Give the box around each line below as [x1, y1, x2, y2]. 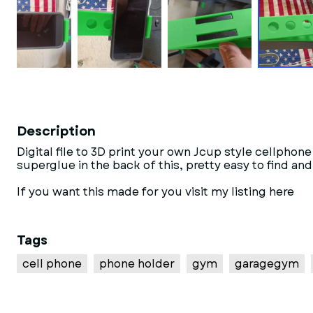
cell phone [22, 256, 82, 272]
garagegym [235, 256, 299, 272]
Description [17, 122, 96, 140]
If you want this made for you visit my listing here [17, 184, 294, 200]
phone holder [99, 256, 175, 272]
